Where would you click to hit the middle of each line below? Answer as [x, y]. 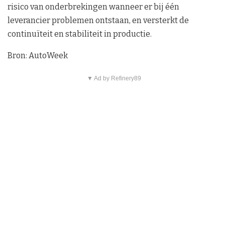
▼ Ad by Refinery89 [114, 79]
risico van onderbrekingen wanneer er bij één [93, 7]
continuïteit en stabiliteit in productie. [80, 34]
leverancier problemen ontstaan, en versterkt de [98, 21]
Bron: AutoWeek [38, 56]
